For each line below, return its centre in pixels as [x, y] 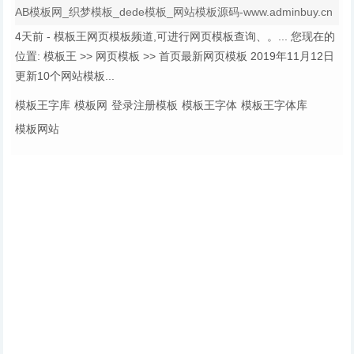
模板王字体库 [275, 105]
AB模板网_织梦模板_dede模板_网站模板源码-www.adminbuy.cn [174, 12]
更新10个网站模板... [65, 76]
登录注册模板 [145, 105]
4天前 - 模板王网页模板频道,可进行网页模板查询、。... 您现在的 [175, 36]
